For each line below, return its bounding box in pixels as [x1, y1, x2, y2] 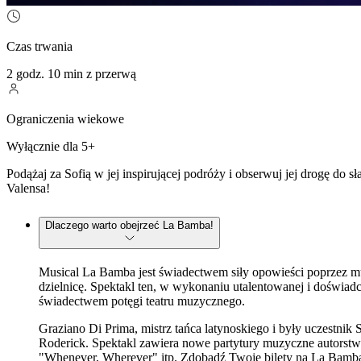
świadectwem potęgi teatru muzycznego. [39, 293, 245, 308]
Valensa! [6, 180, 50, 195]
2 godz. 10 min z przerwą [6, 66, 136, 81]
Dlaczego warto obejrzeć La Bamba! [45, 218, 214, 231]
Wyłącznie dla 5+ [6, 139, 95, 153]
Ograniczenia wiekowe [6, 111, 124, 126]
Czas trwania [6, 39, 73, 53]
